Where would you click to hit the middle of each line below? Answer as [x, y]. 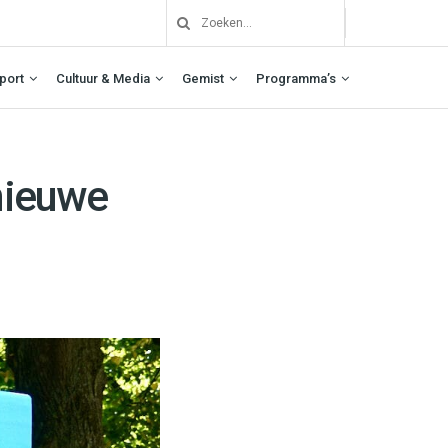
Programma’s [296, 78]
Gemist [203, 78]
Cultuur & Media [103, 78]
